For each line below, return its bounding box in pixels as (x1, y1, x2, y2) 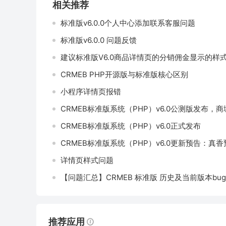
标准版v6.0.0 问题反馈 (61, 35, 137, 45)
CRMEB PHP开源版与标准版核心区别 (61, 70, 188, 79)
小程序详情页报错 (61, 87, 121, 96)
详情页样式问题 (61, 155, 114, 165)
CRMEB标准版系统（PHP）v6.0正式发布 (61, 121, 201, 131)
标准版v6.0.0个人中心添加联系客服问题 (61, 18, 195, 28)
